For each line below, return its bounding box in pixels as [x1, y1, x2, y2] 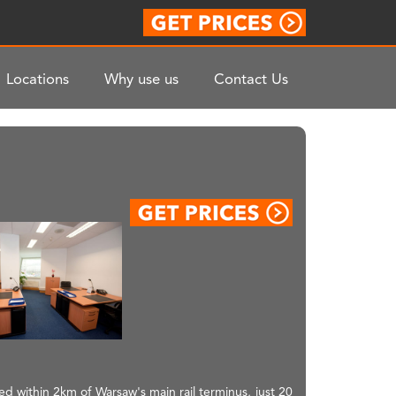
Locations [6, 70, 69, 88]
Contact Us [214, 70, 288, 88]
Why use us [104, 70, 179, 88]
